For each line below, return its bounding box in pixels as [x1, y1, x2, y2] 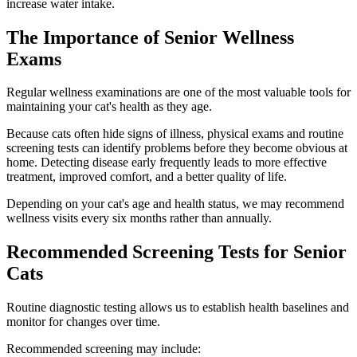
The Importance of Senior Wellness [6, 26, 294, 48]
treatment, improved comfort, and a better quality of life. [6, 170, 287, 184]
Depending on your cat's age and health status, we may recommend [6, 197, 344, 211]
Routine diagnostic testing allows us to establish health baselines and [6, 300, 349, 315]
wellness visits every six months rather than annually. [6, 211, 272, 226]
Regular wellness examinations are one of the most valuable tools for [6, 85, 351, 100]
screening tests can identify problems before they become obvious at [6, 141, 347, 155]
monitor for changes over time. [6, 315, 160, 329]
